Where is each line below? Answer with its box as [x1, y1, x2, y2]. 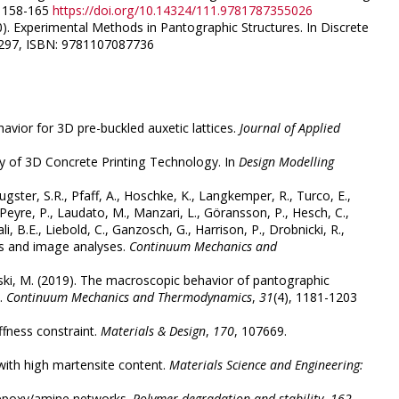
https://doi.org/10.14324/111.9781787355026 [53, 2, 313, 20]
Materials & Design [101, 322, 206, 340]
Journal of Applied [240, 119, 340, 137]
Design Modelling [239, 153, 334, 171]
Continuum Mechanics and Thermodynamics [6, 289, 252, 306]
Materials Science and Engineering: [169, 356, 363, 374]
